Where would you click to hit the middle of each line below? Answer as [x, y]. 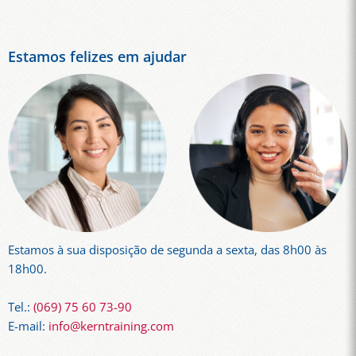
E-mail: [28, 327]
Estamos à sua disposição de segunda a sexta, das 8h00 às [167, 250]
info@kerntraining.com [111, 327]
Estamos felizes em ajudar [97, 56]
